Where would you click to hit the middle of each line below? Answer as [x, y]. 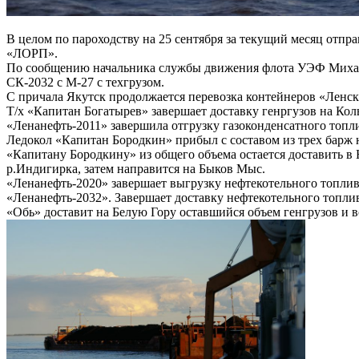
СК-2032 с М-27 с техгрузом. [85, 83]
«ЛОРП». [32, 54]
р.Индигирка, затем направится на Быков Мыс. [136, 169]
